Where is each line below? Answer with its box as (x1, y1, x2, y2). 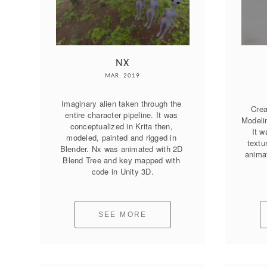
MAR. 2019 (105, 72, 141, 79)
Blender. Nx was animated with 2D (60, 142, 183, 154)
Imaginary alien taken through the (61, 97, 182, 109)
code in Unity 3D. (91, 165, 154, 177)
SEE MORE (98, 210, 147, 219)
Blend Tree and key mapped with (63, 154, 180, 166)
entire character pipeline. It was (65, 108, 178, 120)
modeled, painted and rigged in (66, 131, 176, 143)
